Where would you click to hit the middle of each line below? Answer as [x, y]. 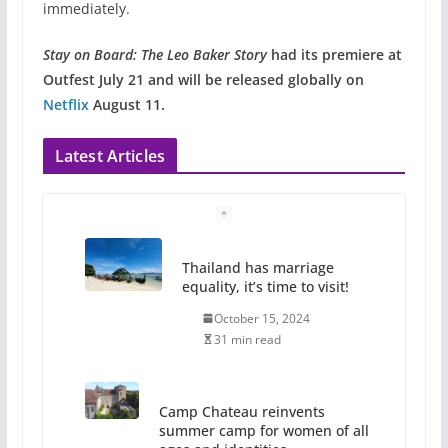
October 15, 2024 [261, 318]
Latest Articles [110, 155]
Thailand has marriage [257, 267]
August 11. [130, 104]
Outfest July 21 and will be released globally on [203, 79]
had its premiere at [334, 54]
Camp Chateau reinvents [242, 411]
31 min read [247, 339]
